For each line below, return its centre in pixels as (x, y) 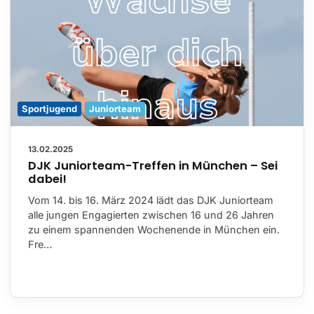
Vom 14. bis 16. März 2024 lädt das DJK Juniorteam (151, 200)
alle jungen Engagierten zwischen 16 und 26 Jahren (151, 214)
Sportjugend (49, 108)
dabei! (47, 179)
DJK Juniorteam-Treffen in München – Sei (153, 165)
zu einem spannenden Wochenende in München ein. (154, 229)
